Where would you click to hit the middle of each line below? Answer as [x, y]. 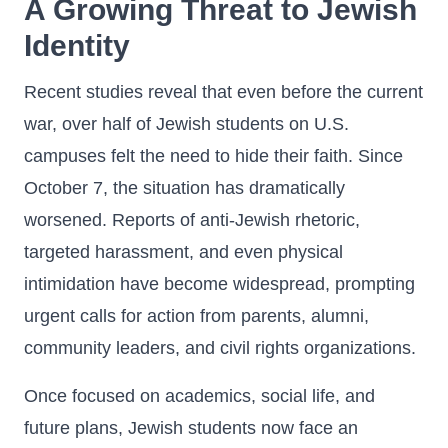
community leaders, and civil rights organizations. [220, 348]
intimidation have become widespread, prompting [219, 284]
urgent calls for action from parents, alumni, [196, 316]
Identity [77, 45]
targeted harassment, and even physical [183, 252]
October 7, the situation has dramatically [184, 188]
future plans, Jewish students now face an [191, 428]
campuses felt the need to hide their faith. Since [213, 156]
